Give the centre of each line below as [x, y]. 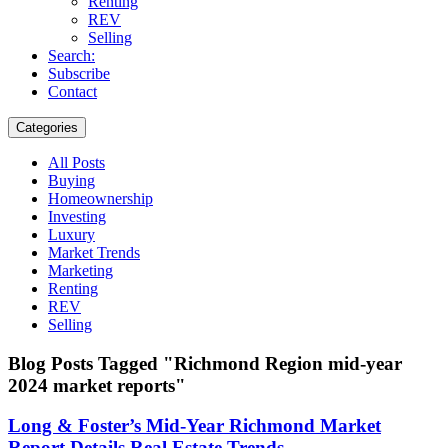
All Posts [76, 162]
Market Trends [94, 252]
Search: [71, 55]
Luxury [71, 234]
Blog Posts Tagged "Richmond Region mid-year [205, 363]
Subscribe [79, 73]
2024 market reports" [97, 385]
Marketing [80, 270]
